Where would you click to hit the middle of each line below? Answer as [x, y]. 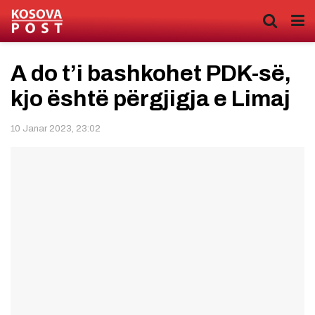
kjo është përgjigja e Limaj [150, 99]
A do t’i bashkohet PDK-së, [151, 73]
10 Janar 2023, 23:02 [56, 128]
